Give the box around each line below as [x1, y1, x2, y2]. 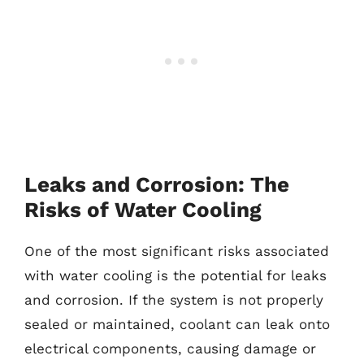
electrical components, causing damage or [24, 340, 316, 357]
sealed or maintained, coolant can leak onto [24, 315, 330, 332]
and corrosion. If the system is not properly [24, 291, 323, 308]
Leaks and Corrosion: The [24, 171, 289, 197]
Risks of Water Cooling [24, 197, 262, 222]
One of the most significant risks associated [24, 242, 329, 259]
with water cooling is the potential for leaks [24, 266, 327, 284]
